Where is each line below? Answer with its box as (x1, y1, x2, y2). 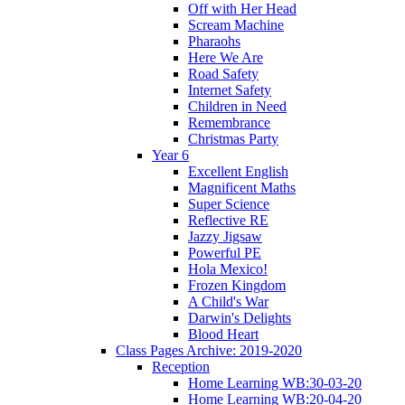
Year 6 (152, 147, 189, 164)
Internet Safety (188, 82, 271, 99)
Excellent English (188, 164, 288, 180)
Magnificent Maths (188, 180, 296, 196)
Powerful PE (188, 245, 261, 261)
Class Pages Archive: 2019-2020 (116, 343, 302, 359)
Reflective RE (188, 212, 268, 229)
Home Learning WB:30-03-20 (188, 375, 362, 391)
